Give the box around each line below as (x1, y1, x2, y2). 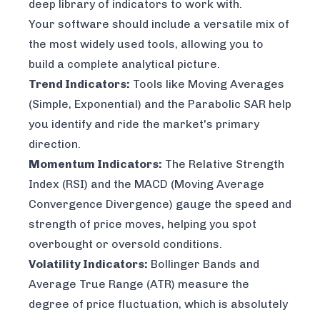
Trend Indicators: (29, 77, 130, 91)
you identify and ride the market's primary (29, 117, 259, 131)
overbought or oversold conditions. (29, 237, 222, 251)
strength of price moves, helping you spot (29, 217, 256, 231)
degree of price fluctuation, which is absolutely (29, 297, 288, 311)
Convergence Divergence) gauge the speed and (29, 197, 291, 211)
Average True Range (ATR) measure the (29, 277, 249, 291)
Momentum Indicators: (29, 157, 162, 171)
